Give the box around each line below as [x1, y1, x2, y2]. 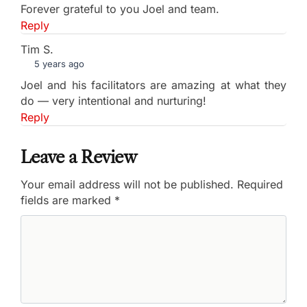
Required [237, 177, 283, 191]
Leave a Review [21, 147, 136, 167]
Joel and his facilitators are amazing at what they [21, 77, 286, 92]
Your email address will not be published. [21, 177, 234, 191]
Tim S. [21, 42, 53, 56]
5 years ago [32, 58, 85, 69]
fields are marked [21, 193, 114, 207]
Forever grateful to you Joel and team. [21, 1, 219, 16]
